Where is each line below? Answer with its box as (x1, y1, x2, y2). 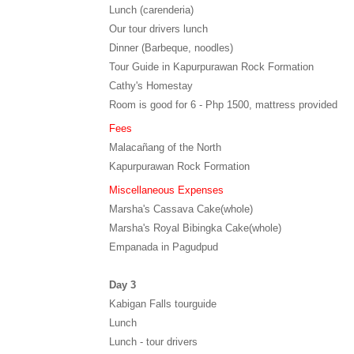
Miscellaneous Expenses (109, 184, 224, 197)
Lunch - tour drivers (109, 336, 198, 348)
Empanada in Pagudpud (109, 241, 218, 254)
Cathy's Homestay (109, 80, 193, 92)
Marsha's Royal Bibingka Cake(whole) (109, 222, 281, 235)
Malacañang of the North (109, 141, 221, 154)
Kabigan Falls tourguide (109, 298, 217, 311)
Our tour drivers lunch (109, 23, 208, 36)
